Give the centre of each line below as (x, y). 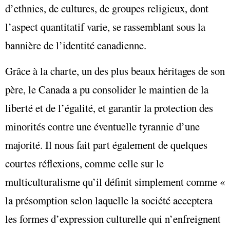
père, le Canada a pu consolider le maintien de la (107, 90)
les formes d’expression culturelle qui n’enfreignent (113, 219)
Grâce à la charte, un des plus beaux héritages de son (115, 71)
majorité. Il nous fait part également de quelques (106, 145)
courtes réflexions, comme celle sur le (84, 164)
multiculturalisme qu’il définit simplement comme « (115, 182)
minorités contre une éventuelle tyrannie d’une (102, 127)
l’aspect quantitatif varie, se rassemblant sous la (105, 26)
